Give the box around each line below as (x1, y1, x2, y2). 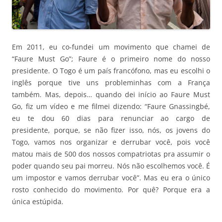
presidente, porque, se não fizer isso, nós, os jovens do (12, 125, 210, 135)
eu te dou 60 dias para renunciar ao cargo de (12, 113, 210, 123)
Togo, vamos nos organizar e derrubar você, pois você (12, 137, 210, 147)
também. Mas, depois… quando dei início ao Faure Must (12, 89, 210, 99)
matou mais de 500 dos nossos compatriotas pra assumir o (12, 149, 210, 159)
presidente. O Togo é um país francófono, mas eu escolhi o (12, 65, 210, 75)
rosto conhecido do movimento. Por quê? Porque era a (12, 184, 210, 194)
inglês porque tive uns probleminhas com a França (12, 77, 210, 87)
